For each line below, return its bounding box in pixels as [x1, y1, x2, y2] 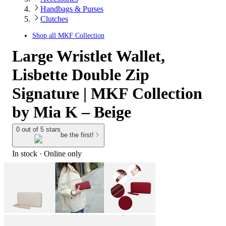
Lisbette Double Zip [12, 66, 149, 84]
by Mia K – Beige [12, 103, 131, 121]
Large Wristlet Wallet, [12, 47, 165, 65]
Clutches [40, 15, 68, 23]
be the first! [61, 131, 94, 139]
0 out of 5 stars [16, 126, 61, 133]
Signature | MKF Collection [12, 84, 202, 102]
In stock [12, 149, 37, 158]
